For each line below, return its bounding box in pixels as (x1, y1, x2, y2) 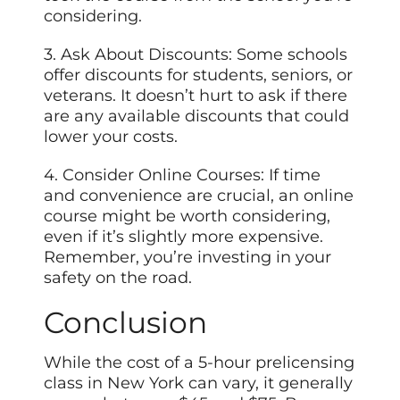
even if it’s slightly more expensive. (44, 226, 324, 246)
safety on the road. (44, 267, 193, 287)
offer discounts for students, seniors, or (44, 64, 354, 85)
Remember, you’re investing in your (44, 246, 332, 267)
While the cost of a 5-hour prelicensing (44, 352, 355, 372)
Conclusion (44, 304, 208, 340)
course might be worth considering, (44, 205, 331, 226)
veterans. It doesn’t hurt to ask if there (44, 85, 348, 105)
